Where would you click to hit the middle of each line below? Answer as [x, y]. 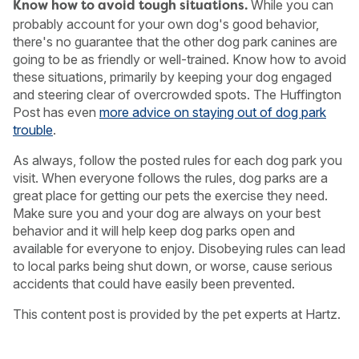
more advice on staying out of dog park [213, 112]
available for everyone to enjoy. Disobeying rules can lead [179, 248]
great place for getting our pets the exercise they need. [170, 196]
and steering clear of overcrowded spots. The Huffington [177, 95]
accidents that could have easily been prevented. [154, 284]
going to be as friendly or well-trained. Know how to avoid [179, 59]
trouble [33, 130]
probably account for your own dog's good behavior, [166, 24]
